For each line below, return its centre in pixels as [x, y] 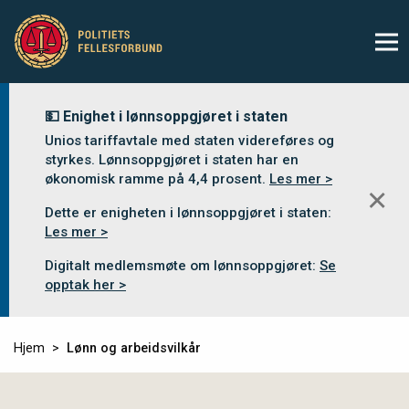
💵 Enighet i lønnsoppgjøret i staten [166, 116]
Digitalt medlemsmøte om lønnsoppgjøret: [182, 266]
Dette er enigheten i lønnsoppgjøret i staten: [188, 213]
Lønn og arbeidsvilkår [134, 348]
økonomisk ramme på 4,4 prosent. [157, 179]
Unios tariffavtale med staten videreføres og [189, 141]
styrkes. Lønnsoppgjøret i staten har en [172, 160]
